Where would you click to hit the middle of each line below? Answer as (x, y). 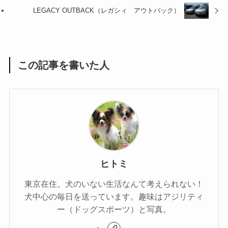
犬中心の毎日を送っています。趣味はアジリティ (114, 197)
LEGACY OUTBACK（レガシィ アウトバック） (106, 10)
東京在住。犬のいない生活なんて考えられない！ (114, 184)
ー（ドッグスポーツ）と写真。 (114, 209)
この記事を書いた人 (64, 65)
